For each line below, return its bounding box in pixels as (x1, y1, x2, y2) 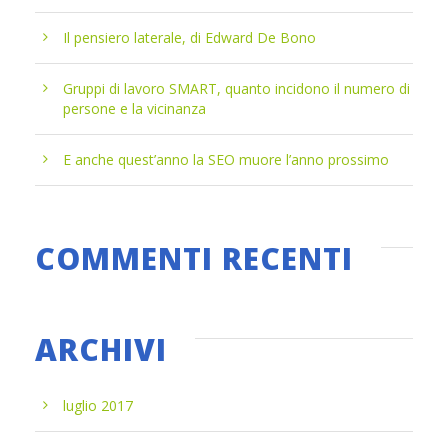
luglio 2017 (63, 396, 133, 415)
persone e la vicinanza (63, 99, 206, 118)
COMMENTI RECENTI (35, 238, 353, 279)
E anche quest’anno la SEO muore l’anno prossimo (63, 150, 389, 169)
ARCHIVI (35, 329, 167, 370)
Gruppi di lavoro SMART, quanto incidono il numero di (63, 79, 410, 98)
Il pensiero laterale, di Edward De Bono (63, 28, 316, 47)
